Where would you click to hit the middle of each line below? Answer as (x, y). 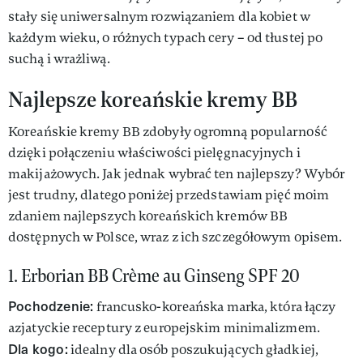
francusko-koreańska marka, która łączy (215, 307)
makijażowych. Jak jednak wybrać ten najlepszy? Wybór (177, 174)
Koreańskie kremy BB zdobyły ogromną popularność (168, 132)
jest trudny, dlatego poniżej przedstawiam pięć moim (169, 195)
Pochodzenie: (51, 306)
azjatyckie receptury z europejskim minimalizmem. (164, 328)
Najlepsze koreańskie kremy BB (153, 99)
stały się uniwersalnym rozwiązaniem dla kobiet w (159, 17)
